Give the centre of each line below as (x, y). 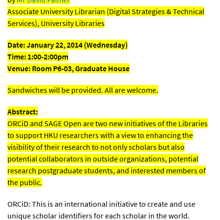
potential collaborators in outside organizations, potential (103, 158)
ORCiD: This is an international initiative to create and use (101, 204)
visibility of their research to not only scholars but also (96, 147)
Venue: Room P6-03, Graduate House (69, 68)
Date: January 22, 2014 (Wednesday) (68, 44)
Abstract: (23, 111)
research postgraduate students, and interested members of (107, 170)
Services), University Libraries (56, 23)
